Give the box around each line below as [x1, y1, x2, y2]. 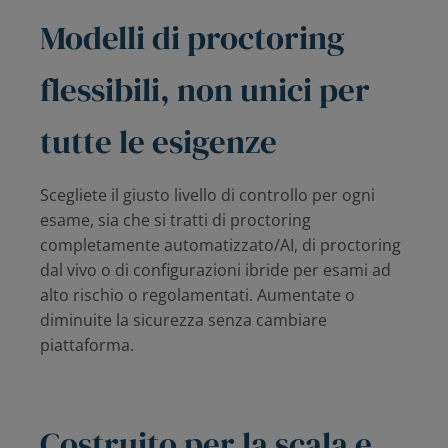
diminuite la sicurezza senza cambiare [40, 309, 327, 332]
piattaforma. [40, 334, 134, 357]
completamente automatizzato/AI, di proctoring [40, 234, 401, 257]
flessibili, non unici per [40, 67, 370, 113]
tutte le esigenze [40, 119, 277, 165]
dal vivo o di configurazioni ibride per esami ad [40, 259, 391, 282]
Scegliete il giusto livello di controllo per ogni [40, 184, 375, 207]
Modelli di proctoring [40, 15, 345, 61]
